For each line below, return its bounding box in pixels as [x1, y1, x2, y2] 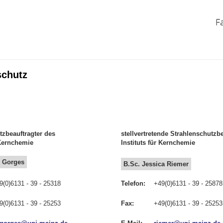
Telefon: [120, 180, 145, 188]
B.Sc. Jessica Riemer [123, 160, 189, 168]
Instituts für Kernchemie [120, 139, 195, 147]
